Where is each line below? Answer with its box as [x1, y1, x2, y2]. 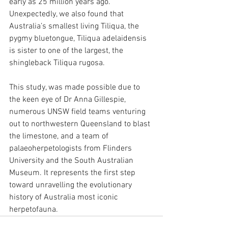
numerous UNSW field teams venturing [9, 107, 148, 117]
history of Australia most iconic [9, 192, 120, 203]
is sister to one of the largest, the [9, 46, 125, 56]
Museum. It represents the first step [9, 168, 137, 178]
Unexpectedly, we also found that [9, 9, 126, 19]
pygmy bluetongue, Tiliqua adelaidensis [9, 34, 149, 44]
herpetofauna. [9, 205, 58, 215]
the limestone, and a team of [9, 131, 110, 141]
